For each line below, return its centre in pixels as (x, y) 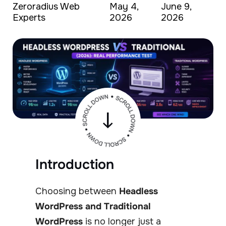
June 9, (176, 7)
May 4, (124, 7)
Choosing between (77, 191)
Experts (29, 18)
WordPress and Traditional (93, 207)
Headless (138, 191)
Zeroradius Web (46, 7)
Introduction (75, 165)
